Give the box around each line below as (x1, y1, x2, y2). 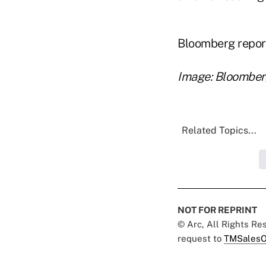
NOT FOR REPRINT (178, 205, 257, 215)
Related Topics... (182, 125, 256, 136)
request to (178, 233, 224, 243)
